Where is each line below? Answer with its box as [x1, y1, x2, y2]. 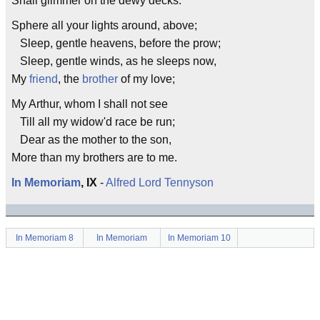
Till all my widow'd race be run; [11, 116, 175, 128]
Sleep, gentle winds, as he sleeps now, [11, 55, 216, 67]
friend [29, 73, 58, 85]
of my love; [118, 73, 175, 85]
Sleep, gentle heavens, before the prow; [11, 37, 221, 49]
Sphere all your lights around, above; [11, 19, 197, 31]
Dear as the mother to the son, [11, 134, 171, 146]
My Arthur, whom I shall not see [11, 98, 168, 110]
